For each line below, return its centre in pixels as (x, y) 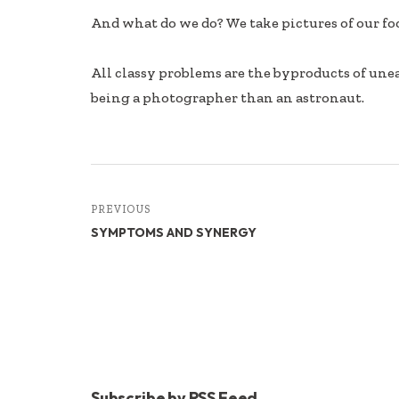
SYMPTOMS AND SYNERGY (174, 232)
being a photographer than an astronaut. (228, 97)
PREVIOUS (121, 209)
